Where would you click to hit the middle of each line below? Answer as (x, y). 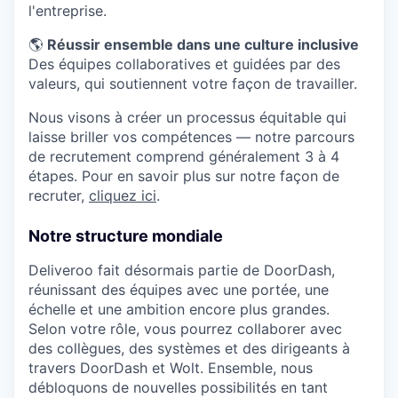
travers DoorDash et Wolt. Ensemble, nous (171, 368)
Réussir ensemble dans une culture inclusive (203, 45)
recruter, (59, 196)
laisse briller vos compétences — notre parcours (191, 137)
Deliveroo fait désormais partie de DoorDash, (182, 271)
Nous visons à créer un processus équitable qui (187, 118)
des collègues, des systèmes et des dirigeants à (189, 349)
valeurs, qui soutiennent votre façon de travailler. (193, 84)
